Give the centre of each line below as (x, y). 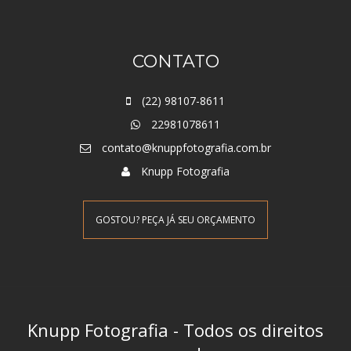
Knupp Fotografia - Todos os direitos (175, 330)
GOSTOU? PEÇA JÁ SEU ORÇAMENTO (175, 220)
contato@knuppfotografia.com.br (186, 148)
